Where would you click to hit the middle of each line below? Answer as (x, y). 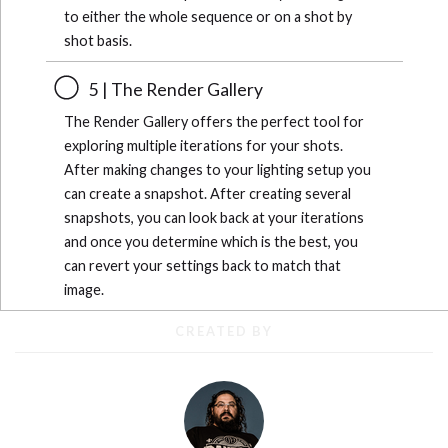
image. (83, 289)
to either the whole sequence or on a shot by (207, 16)
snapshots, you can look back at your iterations (213, 217)
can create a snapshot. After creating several (207, 193)
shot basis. (97, 40)
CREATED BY (224, 331)
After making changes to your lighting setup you (217, 169)
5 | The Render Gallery (175, 89)
